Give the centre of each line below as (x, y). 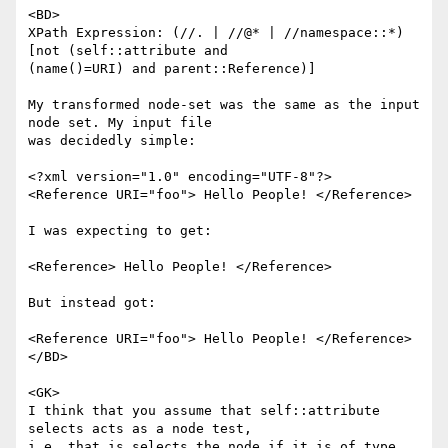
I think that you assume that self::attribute (204, 411)
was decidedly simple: (112, 141)
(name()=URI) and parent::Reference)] (172, 69)
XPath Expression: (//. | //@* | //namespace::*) (216, 33)
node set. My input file (120, 123)
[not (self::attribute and (128, 51)
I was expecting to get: (120, 231)
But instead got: (92, 303)
